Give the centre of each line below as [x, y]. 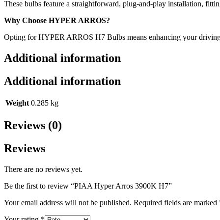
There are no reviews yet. [43, 169]
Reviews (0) [33, 125]
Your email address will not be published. [68, 203]
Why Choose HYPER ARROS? [57, 20]
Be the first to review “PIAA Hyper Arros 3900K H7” [88, 186]
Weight [17, 103]
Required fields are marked [176, 203]
